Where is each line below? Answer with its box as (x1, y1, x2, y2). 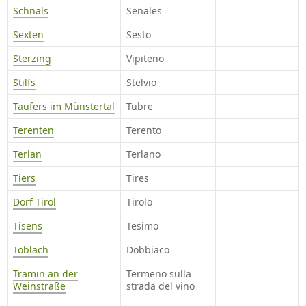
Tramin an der (13, 267, 78, 281)
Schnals (13, 4, 48, 18)
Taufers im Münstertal (13, 100, 115, 113)
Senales (126, 4, 162, 18)
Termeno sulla (126, 267, 191, 281)
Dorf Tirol (13, 195, 56, 209)
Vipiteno (126, 52, 164, 66)
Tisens (13, 219, 42, 233)
